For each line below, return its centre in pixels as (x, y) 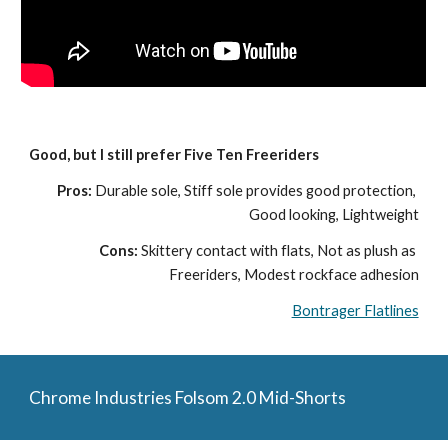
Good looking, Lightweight (333, 214)
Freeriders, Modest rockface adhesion (293, 274)
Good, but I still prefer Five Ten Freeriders (174, 154)
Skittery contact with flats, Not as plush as (278, 250)
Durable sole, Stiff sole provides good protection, (255, 190)
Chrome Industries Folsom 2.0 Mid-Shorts (188, 397)
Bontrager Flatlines (355, 310)
